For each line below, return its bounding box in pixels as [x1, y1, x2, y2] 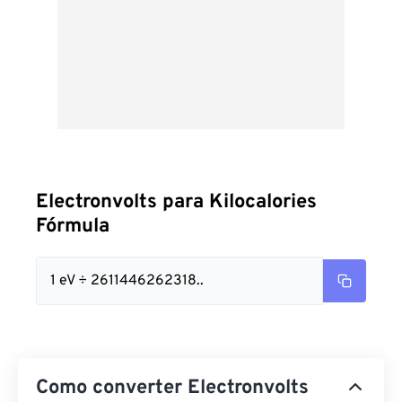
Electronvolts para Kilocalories [36, 190, 317, 214]
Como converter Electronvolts [36, 376, 309, 400]
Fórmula [36, 214, 109, 239]
